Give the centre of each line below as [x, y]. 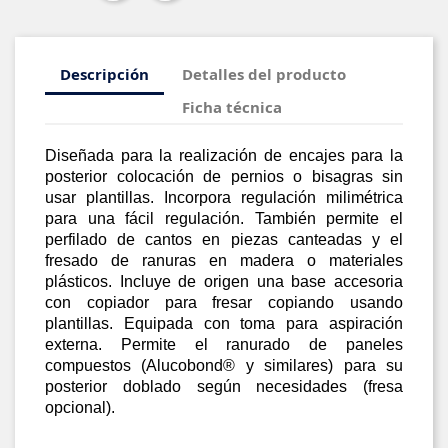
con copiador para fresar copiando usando [224, 302]
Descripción [104, 74]
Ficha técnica [232, 107]
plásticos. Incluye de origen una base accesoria [224, 281]
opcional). [80, 407]
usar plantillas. [104, 197]
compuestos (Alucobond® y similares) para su [224, 365]
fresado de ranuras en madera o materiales [224, 260]
